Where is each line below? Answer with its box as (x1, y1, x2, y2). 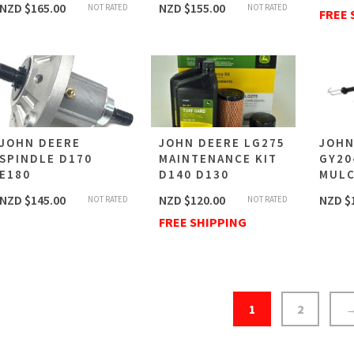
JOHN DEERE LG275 (159, 135, 285, 151)
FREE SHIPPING (159, 214, 247, 231)
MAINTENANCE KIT (159, 151, 277, 167)
